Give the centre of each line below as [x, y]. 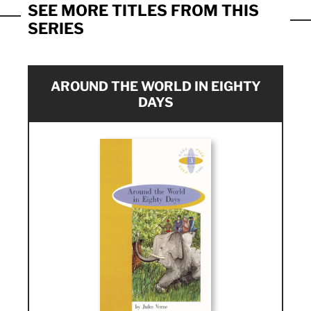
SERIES [56, 29]
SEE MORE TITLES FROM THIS [143, 11]
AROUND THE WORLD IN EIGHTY [155, 87]
